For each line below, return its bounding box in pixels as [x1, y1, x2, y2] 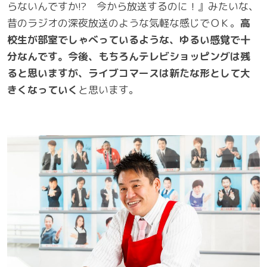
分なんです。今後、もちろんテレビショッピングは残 [7, 49, 250, 63]
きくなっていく [7, 82, 78, 97]
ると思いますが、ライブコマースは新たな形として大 [7, 66, 250, 80]
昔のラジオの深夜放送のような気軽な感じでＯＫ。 [7, 15, 240, 30]
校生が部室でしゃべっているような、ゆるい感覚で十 [7, 32, 250, 46]
